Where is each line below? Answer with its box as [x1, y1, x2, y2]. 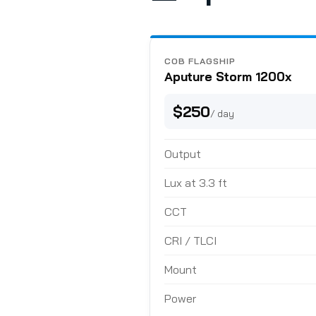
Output [164, 146, 201, 161]
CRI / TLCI [164, 233, 217, 248]
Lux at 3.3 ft [164, 175, 227, 190]
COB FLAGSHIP [164, 56, 236, 66]
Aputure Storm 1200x [164, 68, 291, 85]
